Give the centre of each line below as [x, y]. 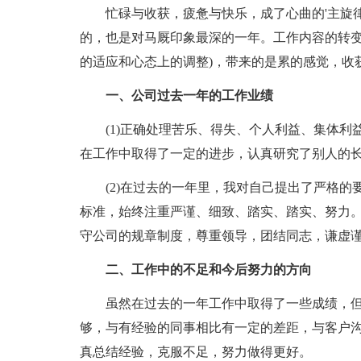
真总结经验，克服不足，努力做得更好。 [195, 352]
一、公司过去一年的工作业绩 [176, 95]
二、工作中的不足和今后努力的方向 [195, 270]
